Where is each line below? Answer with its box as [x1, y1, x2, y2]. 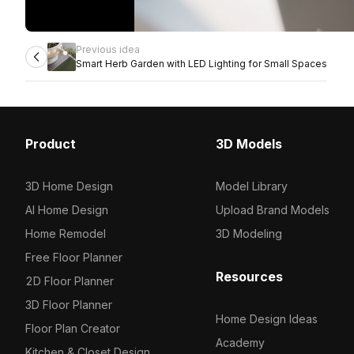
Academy [215, 336, 265, 349]
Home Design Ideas [215, 312, 318, 326]
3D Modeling [215, 227, 282, 240]
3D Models [215, 136, 282, 152]
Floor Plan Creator [25, 322, 120, 335]
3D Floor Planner [25, 298, 112, 311]
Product [25, 136, 76, 152]
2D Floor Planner [25, 274, 114, 288]
